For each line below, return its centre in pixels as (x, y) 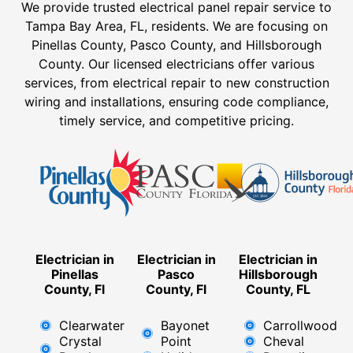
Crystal (80, 341)
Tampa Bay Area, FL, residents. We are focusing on (176, 26)
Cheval (283, 341)
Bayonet (186, 325)
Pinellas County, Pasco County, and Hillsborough (176, 45)
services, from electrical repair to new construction (176, 83)
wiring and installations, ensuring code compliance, (176, 102)
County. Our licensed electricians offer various (176, 64)
